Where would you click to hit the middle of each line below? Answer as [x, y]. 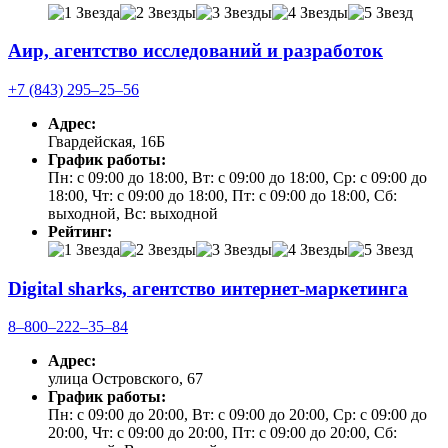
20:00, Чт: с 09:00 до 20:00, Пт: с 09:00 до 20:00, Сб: [222, 433]
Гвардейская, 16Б [106, 141]
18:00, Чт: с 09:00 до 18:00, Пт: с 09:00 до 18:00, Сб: [222, 195]
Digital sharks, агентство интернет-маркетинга [208, 288]
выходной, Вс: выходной [133, 213]
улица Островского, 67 [125, 379]
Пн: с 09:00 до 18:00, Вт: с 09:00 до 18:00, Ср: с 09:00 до [237, 177]
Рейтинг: [80, 231]
